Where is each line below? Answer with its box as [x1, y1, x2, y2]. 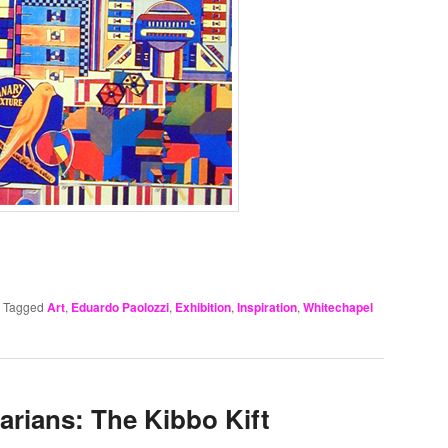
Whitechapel [303, 297, 373, 316]
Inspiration [237, 297, 297, 316]
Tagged [3, 297, 44, 315]
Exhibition [175, 297, 231, 316]
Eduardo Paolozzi [71, 297, 169, 316]
